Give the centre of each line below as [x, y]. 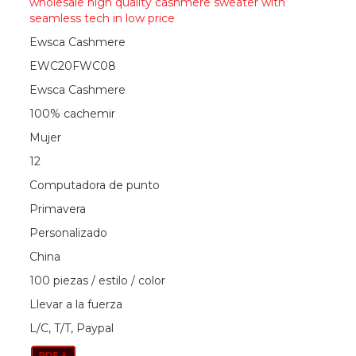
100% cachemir [72, 114]
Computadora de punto [94, 186]
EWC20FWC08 [72, 66]
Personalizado [68, 233]
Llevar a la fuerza [75, 305]
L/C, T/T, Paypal [71, 329]
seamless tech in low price [102, 19]
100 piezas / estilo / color [97, 281]
